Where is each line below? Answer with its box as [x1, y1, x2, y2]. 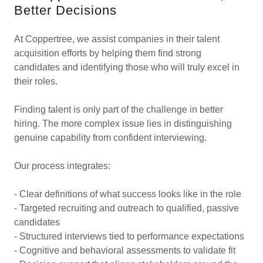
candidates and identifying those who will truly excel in [14, 62, 240, 72]
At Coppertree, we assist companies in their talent [14, 33, 220, 44]
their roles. [14, 76, 60, 86]
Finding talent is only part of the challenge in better [14, 104, 223, 114]
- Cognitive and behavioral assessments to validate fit [14, 245, 238, 255]
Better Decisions [14, 2, 117, 18]
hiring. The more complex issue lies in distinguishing [14, 118, 232, 129]
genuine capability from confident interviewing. [14, 132, 207, 143]
